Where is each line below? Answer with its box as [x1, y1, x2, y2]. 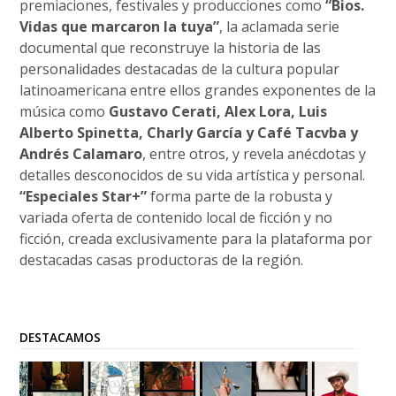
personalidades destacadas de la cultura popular [19, 59, 340, 80]
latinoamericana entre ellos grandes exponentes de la [19, 80, 377, 101]
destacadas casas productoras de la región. [19, 250, 304, 270]
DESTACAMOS [19, 329, 102, 346]
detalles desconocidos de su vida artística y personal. [19, 165, 366, 186]
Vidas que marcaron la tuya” [19, 17, 220, 37]
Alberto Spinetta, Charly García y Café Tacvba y [19, 123, 359, 143]
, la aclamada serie [219, 17, 340, 37]
